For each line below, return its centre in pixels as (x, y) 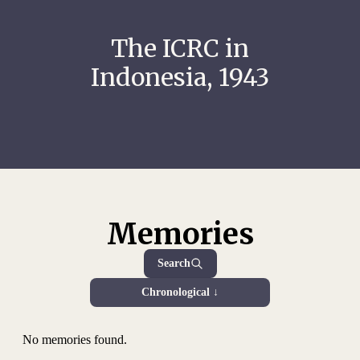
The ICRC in (180, 48)
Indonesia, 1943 (180, 77)
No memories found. (74, 340)
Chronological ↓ (180, 292)
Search (174, 263)
